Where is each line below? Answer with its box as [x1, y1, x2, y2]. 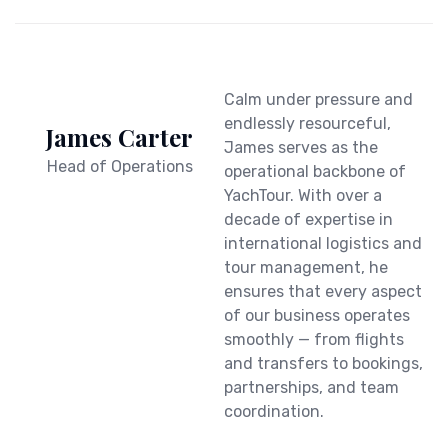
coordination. [224, 402, 324, 421]
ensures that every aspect [224, 282, 422, 301]
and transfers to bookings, [224, 354, 423, 373]
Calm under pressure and [224, 90, 413, 109]
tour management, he [224, 258, 388, 277]
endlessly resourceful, [224, 114, 391, 133]
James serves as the [224, 138, 378, 157]
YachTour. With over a [224, 186, 382, 205]
